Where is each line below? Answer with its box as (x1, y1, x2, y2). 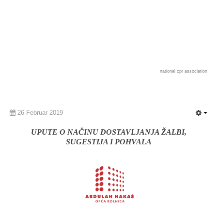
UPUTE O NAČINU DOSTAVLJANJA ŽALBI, (31, 128, 186, 136)
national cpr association (160, 69, 207, 74)
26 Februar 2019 (17, 109, 63, 116)
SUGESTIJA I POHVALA (65, 138, 152, 146)
